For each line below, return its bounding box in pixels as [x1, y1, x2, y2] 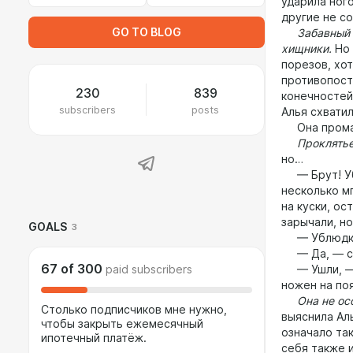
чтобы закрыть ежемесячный [41, 318, 203, 330]
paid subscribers [106, 263, 192, 276]
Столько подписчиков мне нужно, [41, 303, 227, 316]
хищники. [281, 43, 332, 55]
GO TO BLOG [112, 26, 181, 39]
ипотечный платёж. [41, 332, 147, 344]
